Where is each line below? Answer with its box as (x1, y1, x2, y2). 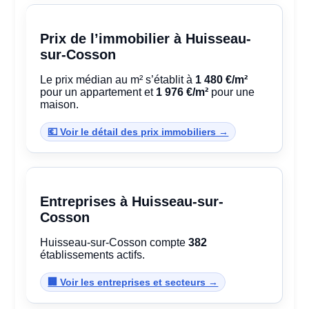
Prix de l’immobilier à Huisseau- (40, 31, 252, 47)
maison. (40, 99, 79, 111)
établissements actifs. (40, 249, 146, 261)
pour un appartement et (40, 86, 157, 99)
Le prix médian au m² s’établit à (40, 74, 196, 86)
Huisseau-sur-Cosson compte (40, 237, 189, 249)
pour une (208, 86, 255, 99)
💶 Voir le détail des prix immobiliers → (48, 126, 229, 138)
